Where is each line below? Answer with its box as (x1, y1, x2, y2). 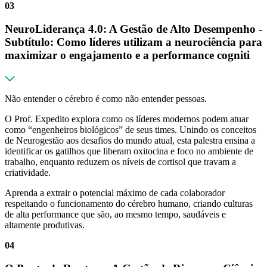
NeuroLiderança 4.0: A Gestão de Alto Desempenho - (5, 23, 262, 36)
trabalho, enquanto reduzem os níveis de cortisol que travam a (5, 156, 236, 167)
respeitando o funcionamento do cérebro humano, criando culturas (5, 198, 253, 209)
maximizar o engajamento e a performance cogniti (5, 49, 250, 62)
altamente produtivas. (5, 219, 85, 230)
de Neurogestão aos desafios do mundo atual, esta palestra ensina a (5, 135, 255, 145)
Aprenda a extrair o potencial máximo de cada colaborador (5, 187, 225, 198)
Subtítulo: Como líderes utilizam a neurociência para (5, 36, 262, 49)
